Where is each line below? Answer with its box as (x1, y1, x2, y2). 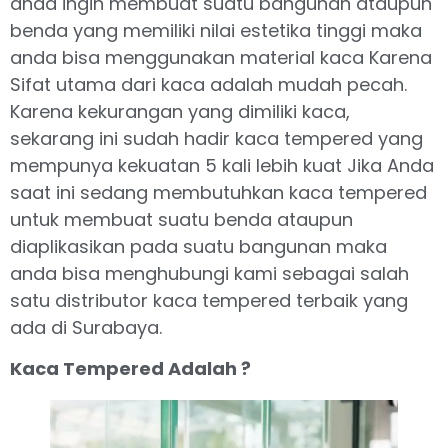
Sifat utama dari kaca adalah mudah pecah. (10, 71, 407, 97)
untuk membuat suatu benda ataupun (10, 206, 353, 232)
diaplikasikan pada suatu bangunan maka (10, 233, 387, 259)
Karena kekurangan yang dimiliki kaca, (10, 98, 350, 124)
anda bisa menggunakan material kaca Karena (10, 44, 432, 70)
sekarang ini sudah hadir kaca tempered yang (10, 125, 423, 151)
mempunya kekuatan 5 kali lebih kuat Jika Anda (10, 152, 434, 178)
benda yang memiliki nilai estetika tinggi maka (10, 17, 422, 43)
